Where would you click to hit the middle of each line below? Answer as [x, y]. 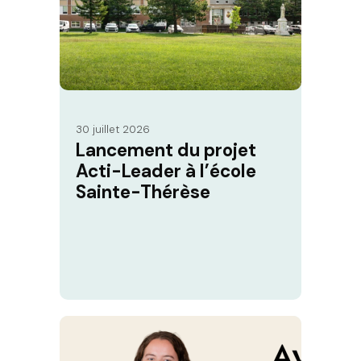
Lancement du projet [166, 151]
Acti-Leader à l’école [166, 172]
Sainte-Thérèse [143, 193]
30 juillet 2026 [113, 130]
